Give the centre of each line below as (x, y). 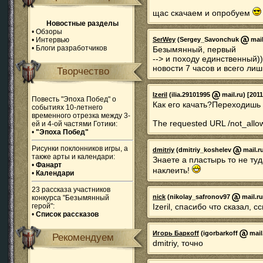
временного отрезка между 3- (81, 116)
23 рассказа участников (71, 190)
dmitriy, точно (178, 243)
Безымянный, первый (194, 49)
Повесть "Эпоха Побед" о (74, 99)
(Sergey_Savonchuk (208, 40)
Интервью (53, 40)
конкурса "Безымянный (70, 198)
